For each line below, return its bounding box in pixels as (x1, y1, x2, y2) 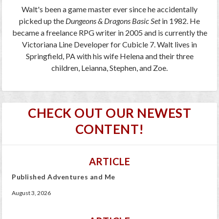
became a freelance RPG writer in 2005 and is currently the (12, 28, 207, 38)
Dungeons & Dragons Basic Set (66, 16, 160, 26)
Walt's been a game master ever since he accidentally (22, 4, 197, 14)
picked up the (19, 16, 66, 26)
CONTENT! (75, 121, 144, 137)
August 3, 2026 (12, 189, 51, 197)
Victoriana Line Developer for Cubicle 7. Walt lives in (22, 40, 197, 49)
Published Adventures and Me (12, 173, 115, 181)
